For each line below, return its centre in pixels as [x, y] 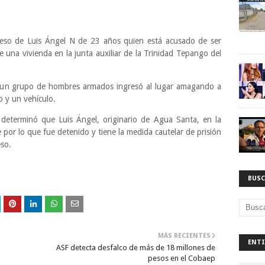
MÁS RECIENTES [184, 236]
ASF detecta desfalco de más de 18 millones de [136, 248]
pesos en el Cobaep [182, 258]
